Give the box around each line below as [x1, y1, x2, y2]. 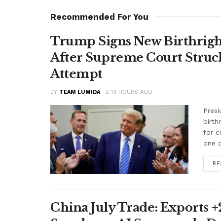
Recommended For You [50, 12, 148, 22]
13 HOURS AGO [109, 89, 152, 96]
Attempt [50, 67, 103, 81]
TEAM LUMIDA [59, 89, 100, 96]
